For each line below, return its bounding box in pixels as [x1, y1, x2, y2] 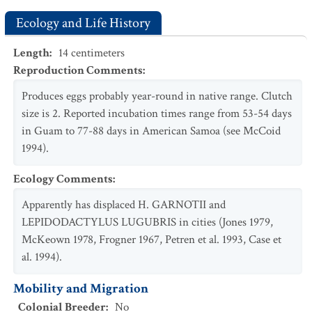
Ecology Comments [13, 171, 113, 187]
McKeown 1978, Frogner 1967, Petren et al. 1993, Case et [22, 232, 281, 247]
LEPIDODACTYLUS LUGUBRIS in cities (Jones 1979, [22, 214, 273, 230]
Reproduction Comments [13, 63, 143, 78]
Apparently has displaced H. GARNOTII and [22, 197, 226, 212]
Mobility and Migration [13, 280, 148, 297]
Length [13, 45, 49, 61]
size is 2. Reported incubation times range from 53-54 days [22, 106, 292, 121]
